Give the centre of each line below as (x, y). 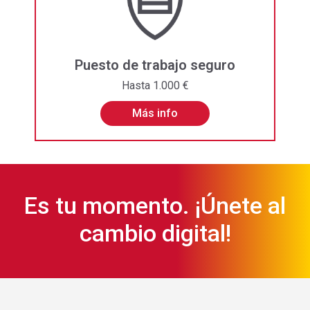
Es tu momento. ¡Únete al (155, 205)
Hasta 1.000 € (155, 85)
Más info (155, 113)
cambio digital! (155, 233)
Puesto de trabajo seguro (155, 65)
